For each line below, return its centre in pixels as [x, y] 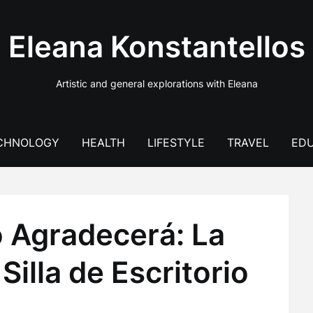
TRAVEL [248, 143]
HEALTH [103, 143]
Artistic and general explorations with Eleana [156, 83]
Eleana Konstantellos [156, 46]
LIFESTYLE [176, 143]
